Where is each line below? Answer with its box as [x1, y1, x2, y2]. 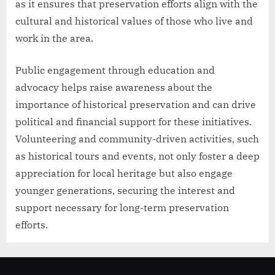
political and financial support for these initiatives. [15, 115, 252, 128]
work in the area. [15, 31, 93, 44]
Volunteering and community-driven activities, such [15, 132, 259, 145]
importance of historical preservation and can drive [15, 98, 256, 110]
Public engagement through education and [15, 63, 215, 76]
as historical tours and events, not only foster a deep [15, 149, 260, 162]
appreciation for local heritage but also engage [15, 166, 233, 179]
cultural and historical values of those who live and [15, 14, 253, 27]
